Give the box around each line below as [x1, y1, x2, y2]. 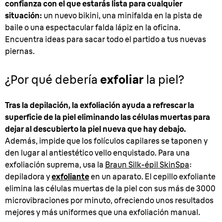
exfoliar [100, 72, 144, 87]
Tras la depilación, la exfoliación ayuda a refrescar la [5, 100, 194, 110]
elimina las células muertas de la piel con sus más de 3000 [5, 183, 216, 193]
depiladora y [5, 171, 52, 181]
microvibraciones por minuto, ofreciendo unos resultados [5, 195, 214, 205]
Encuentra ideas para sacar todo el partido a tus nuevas [5, 34, 206, 44]
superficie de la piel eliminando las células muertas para [5, 112, 210, 122]
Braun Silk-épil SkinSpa [105, 160, 189, 169]
